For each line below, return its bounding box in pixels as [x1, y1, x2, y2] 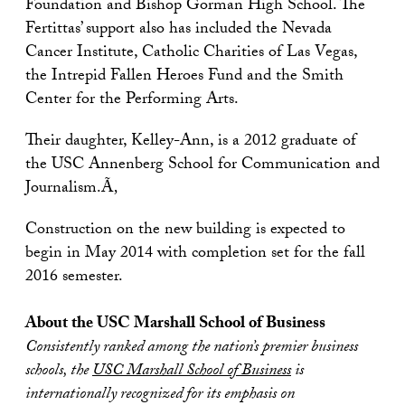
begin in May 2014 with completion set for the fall [25, 240, 365, 268]
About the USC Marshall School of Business [25, 311, 325, 339]
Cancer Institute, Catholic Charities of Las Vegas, [25, 40, 357, 68]
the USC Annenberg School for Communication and [25, 152, 380, 180]
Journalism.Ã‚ [25, 175, 118, 203]
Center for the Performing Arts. [25, 87, 239, 115]
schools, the [25, 358, 92, 386]
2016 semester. [25, 264, 123, 292]
